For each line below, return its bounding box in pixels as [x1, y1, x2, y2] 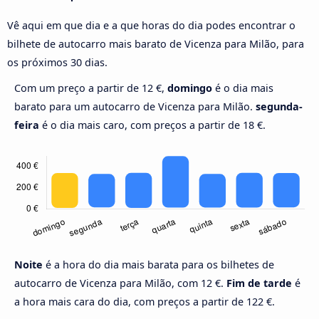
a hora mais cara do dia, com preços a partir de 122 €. [14, 295, 275, 309]
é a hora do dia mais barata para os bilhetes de [46, 258, 274, 272]
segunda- [256, 100, 303, 114]
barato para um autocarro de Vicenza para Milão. [14, 100, 256, 114]
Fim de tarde [226, 276, 292, 291]
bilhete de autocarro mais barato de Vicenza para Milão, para [7, 37, 304, 51]
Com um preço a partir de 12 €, [14, 81, 167, 95]
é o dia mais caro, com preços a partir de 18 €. [39, 118, 266, 132]
